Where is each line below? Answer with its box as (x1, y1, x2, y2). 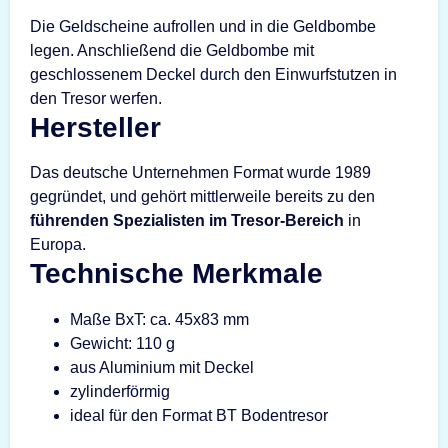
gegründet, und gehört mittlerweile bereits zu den (30, 188, 375, 205)
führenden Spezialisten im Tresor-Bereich (30, 212, 344, 229)
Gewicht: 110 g (70, 334, 175, 352)
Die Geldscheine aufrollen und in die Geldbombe (30, 17, 376, 35)
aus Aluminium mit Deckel (70, 358, 254, 376)
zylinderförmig (70, 382, 170, 400)
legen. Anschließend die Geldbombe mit (30, 41, 314, 59)
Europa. (30, 236, 86, 253)
